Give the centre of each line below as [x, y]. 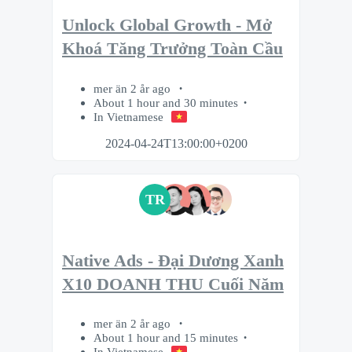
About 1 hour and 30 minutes [166, 102]
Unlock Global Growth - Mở [167, 26]
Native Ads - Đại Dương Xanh [173, 260]
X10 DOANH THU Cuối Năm [173, 284]
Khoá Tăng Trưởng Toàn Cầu [172, 49]
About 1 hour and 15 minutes [166, 338]
